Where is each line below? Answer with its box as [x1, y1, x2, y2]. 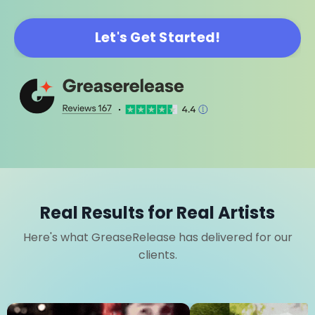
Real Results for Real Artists [40, 200, 275, 224]
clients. [138, 246, 177, 263]
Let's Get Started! [94, 27, 221, 47]
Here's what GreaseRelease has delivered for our [22, 229, 292, 245]
